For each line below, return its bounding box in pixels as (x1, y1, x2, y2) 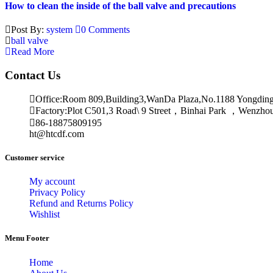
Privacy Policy (29, 187, 85, 198)
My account (29, 176, 75, 187)
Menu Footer (5, 233, 49, 243)
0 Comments (81, 24, 130, 35)
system (46, 24, 73, 35)
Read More (11, 46, 54, 57)
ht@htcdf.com (29, 128, 84, 139)
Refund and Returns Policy (29, 198, 133, 209)
